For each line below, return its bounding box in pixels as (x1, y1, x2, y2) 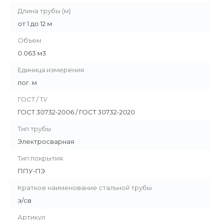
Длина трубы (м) (18, 7, 71, 15)
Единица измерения (18, 66, 84, 74)
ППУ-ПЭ (18, 167, 45, 175)
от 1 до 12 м (18, 20, 52, 28)
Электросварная (18, 137, 74, 146)
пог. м (18, 79, 37, 87)
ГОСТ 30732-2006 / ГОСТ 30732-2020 (18, 108, 135, 116)
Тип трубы (18, 125, 51, 133)
